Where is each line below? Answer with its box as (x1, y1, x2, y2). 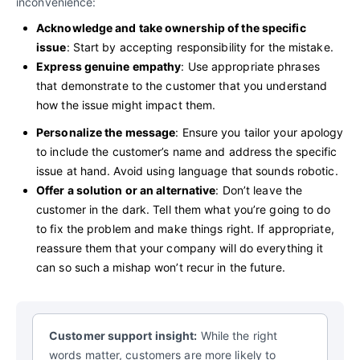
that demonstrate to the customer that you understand (36, 78, 328, 92)
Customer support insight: (49, 328, 198, 342)
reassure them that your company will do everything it (36, 240, 324, 255)
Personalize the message (36, 125, 176, 139)
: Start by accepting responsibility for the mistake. (66, 39, 333, 54)
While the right (197, 328, 278, 342)
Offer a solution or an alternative (36, 182, 216, 197)
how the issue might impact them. (36, 97, 216, 112)
